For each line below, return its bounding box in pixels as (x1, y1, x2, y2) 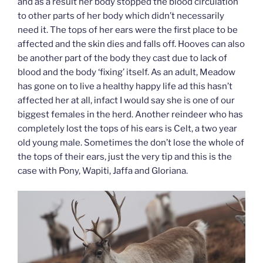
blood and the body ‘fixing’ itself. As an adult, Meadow (18, 66, 235, 77)
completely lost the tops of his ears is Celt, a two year (18, 123, 237, 134)
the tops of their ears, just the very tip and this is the (18, 151, 232, 162)
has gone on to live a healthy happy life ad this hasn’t (18, 80, 232, 92)
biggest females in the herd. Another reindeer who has (18, 109, 243, 120)
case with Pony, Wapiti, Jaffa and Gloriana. (18, 165, 188, 176)
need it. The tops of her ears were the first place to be (18, 24, 238, 35)
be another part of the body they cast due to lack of (18, 52, 227, 63)
